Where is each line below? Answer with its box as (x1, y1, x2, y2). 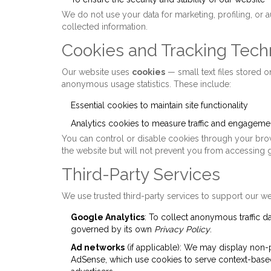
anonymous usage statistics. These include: (62, 79, 231, 89)
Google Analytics (71, 212, 145, 222)
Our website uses (62, 67, 132, 77)
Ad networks (71, 243, 125, 252)
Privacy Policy (154, 224, 210, 234)
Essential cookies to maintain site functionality (71, 100, 248, 110)
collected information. (62, 22, 148, 31)
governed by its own (71, 224, 154, 234)
